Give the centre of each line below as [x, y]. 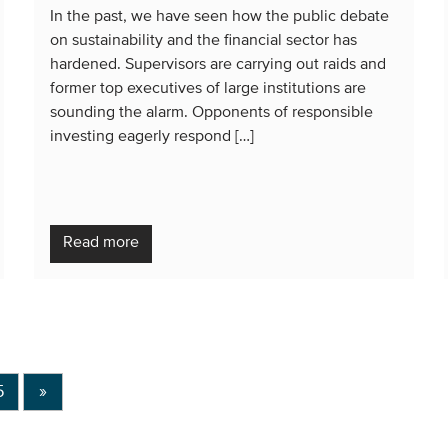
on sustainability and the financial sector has [203, 40]
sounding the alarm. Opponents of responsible [211, 112]
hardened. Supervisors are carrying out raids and [218, 64]
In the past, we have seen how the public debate [219, 16]
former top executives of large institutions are [208, 88]
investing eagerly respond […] [152, 136]
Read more [101, 242]
